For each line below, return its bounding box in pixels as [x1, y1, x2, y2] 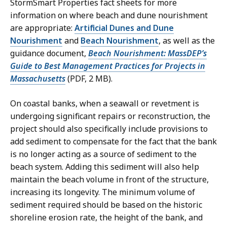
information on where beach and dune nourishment [10, 10, 208, 21]
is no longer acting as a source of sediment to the [10, 148, 197, 160]
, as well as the [159, 35, 215, 47]
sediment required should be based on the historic [10, 199, 202, 211]
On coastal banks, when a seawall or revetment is [10, 98, 199, 109]
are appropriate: [10, 22, 74, 34]
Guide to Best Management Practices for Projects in [10, 60, 205, 72]
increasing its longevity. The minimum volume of [10, 186, 195, 198]
